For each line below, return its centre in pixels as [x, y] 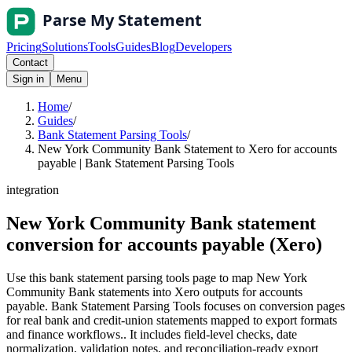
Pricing [24, 47]
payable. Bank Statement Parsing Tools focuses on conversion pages [176, 306]
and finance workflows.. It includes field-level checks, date [152, 334]
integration [33, 190]
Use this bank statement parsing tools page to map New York [157, 277]
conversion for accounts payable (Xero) [164, 244]
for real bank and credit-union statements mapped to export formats [172, 320]
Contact [30, 62]
